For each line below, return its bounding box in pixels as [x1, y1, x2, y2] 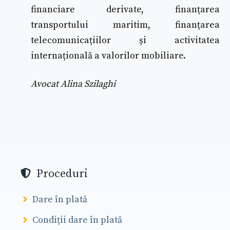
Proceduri [36, 167, 88, 181]
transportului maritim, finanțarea [31, 18, 220, 31]
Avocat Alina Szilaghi [31, 78, 116, 90]
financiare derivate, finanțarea [31, 3, 220, 15]
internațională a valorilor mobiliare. [31, 49, 186, 62]
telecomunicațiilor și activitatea [31, 34, 220, 46]
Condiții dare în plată [32, 214, 123, 226]
